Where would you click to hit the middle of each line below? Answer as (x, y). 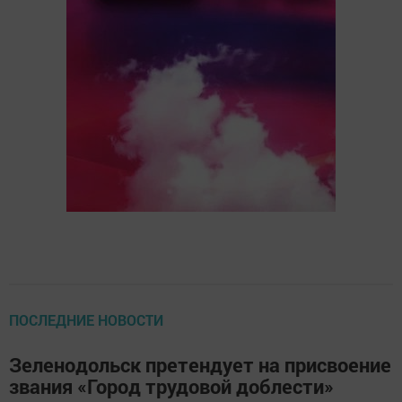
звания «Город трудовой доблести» (171, 386)
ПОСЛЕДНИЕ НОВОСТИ (86, 319)
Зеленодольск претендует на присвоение (200, 364)
